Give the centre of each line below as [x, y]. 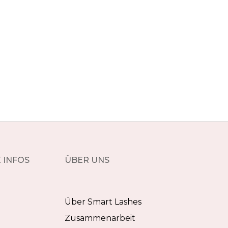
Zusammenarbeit [100, 218]
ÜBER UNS [87, 160]
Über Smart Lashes [103, 202]
